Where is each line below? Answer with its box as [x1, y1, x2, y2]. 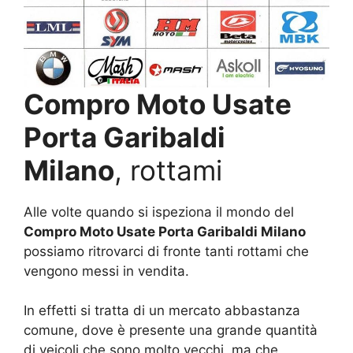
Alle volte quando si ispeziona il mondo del [24, 203, 294, 220]
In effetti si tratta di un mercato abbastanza [24, 302, 300, 318]
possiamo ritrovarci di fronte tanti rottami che [24, 243, 309, 259]
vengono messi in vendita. [24, 262, 189, 279]
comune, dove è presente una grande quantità [24, 321, 318, 338]
